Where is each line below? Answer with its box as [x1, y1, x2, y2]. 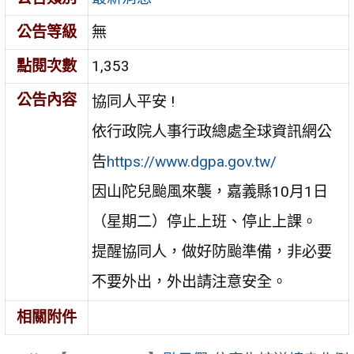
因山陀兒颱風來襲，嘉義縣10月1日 [92, 183, 329, 201]
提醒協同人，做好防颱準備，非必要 [92, 243, 333, 262]
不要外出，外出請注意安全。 [92, 273, 288, 292]
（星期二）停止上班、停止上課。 [92, 213, 318, 232]
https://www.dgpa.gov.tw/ [107, 153, 277, 171]
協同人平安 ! [92, 92, 175, 111]
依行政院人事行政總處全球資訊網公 [92, 122, 333, 141]
